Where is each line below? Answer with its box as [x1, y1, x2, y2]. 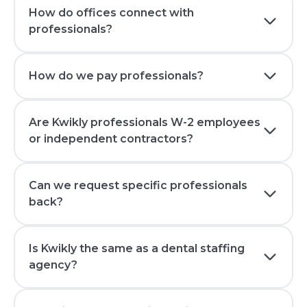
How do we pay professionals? [29, 69, 204, 83]
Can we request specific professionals [29, 179, 247, 193]
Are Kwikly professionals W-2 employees [29, 116, 260, 130]
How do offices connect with [29, 6, 194, 20]
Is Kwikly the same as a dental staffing [29, 242, 245, 256]
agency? [29, 258, 77, 272]
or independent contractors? [29, 132, 193, 146]
